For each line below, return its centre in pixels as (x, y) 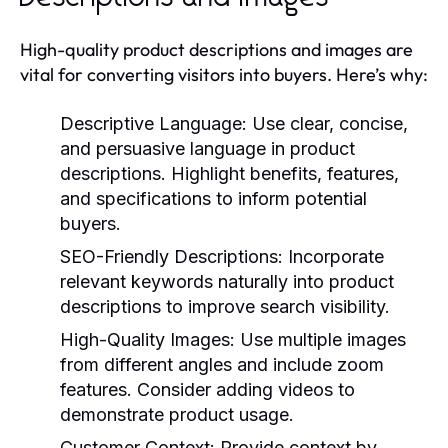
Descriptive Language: (153, 123)
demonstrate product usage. (177, 414)
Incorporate (333, 256)
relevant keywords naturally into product (227, 281)
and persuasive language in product (207, 148)
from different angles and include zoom (222, 364)
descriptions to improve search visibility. (225, 306)
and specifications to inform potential (213, 198)
